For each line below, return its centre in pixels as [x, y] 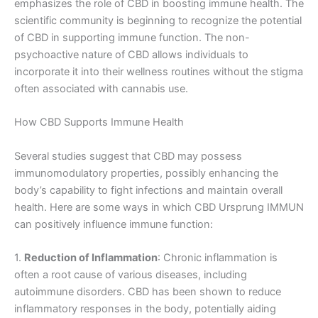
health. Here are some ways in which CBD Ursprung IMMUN [159, 207]
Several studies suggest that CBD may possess [128, 156]
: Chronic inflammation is [218, 257]
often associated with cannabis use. [101, 88]
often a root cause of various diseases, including [131, 274]
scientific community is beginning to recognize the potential [158, 20]
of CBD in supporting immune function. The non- [132, 37]
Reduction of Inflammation [91, 257]
